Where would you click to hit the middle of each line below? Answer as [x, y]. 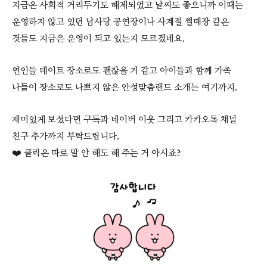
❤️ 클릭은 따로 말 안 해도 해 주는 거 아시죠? [97, 153]
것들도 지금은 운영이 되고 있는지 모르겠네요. [98, 39]
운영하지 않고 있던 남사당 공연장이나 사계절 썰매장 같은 [120, 22]
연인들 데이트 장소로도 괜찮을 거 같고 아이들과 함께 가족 [122, 71]
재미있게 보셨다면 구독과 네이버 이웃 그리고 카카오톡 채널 [125, 120]
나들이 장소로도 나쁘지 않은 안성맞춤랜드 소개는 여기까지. [125, 88]
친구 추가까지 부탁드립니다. [66, 137]
